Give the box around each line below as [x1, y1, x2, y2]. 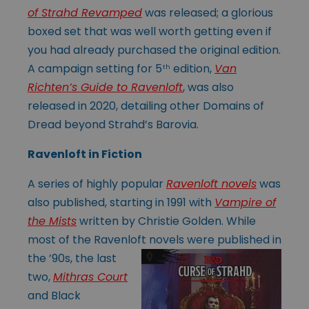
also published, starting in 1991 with [28, 194, 215, 210]
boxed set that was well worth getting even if [28, 23, 272, 39]
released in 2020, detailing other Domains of [28, 97, 264, 114]
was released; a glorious [142, 4, 273, 21]
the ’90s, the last [28, 250, 117, 266]
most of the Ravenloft [28, 231, 146, 248]
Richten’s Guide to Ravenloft [28, 79, 183, 95]
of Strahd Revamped [28, 4, 142, 21]
